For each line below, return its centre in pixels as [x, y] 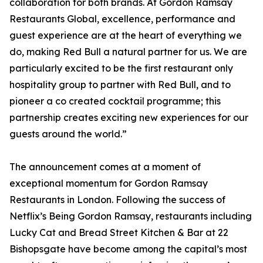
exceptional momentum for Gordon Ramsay [109, 183]
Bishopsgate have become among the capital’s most [128, 249]
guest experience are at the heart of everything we [126, 36]
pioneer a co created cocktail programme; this [115, 101]
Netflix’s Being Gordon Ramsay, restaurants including [131, 216]
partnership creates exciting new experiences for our [129, 118]
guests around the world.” [68, 134]
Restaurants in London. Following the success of [117, 200]
